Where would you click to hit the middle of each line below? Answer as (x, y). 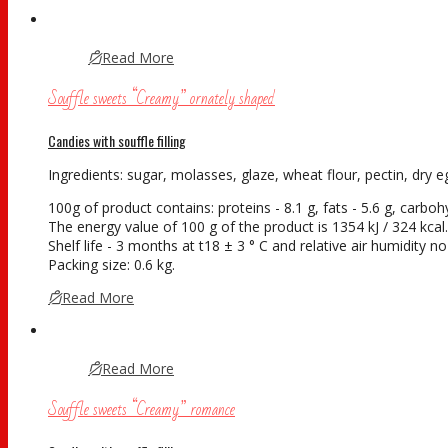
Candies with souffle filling (117, 140)
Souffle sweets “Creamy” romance (141, 409)
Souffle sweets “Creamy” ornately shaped (161, 98)
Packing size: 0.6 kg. (111, 264)
